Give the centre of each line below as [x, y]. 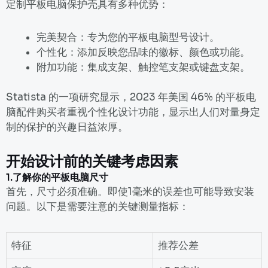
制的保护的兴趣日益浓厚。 [67, 127]
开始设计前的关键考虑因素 [92, 162]
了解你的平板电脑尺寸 [60, 178]
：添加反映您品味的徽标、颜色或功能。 [159, 52]
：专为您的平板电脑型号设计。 [148, 37]
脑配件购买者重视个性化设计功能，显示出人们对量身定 [133, 112]
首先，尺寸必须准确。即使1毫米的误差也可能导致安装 [130, 192]
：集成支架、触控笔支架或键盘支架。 [164, 67]
